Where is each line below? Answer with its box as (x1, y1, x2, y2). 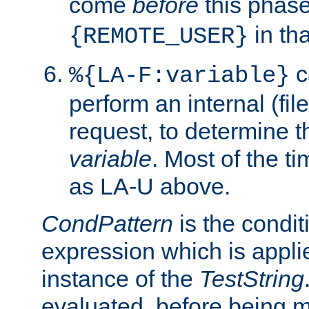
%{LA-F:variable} (69, 62, 290, 89)
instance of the (41, 265, 199, 292)
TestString (199, 265, 304, 292)
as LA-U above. (69, 172, 230, 199)
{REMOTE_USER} (69, 23, 248, 50)
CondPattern (41, 210, 173, 237)
